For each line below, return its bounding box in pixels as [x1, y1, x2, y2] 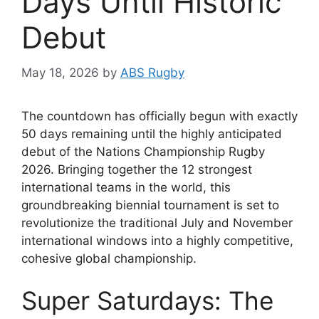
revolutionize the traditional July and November [21, 215, 293, 230]
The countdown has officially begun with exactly [21, 108, 298, 123]
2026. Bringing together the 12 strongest [21, 162, 252, 177]
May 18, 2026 [21, 65, 99, 80]
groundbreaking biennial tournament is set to [21, 197, 279, 212]
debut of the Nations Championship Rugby [21, 144, 265, 159]
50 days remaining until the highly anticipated [21, 126, 282, 141]
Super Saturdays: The [21, 286, 273, 316]
